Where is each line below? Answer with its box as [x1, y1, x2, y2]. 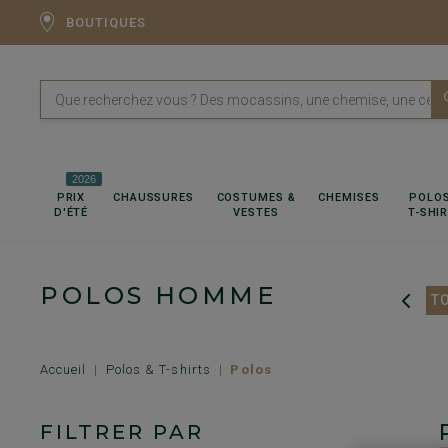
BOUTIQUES [66, 15, 147, 30]
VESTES [233, 206, 279, 219]
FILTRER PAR [40, 420, 204, 444]
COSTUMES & [216, 191, 296, 204]
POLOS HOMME [40, 281, 277, 310]
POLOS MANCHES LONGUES [207, 292, 411, 308]
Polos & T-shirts [106, 362, 211, 377]
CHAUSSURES [113, 191, 194, 204]
